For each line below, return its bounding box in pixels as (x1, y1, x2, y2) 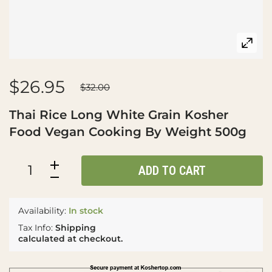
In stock (69, 205, 103, 217)
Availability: (18, 205, 69, 217)
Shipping (55, 222, 96, 234)
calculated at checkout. (18, 233, 123, 245)
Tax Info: (18, 222, 55, 234)
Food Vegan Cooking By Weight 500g (9, 124, 246, 140)
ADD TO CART (138, 163, 206, 178)
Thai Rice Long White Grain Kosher (9, 107, 228, 123)
